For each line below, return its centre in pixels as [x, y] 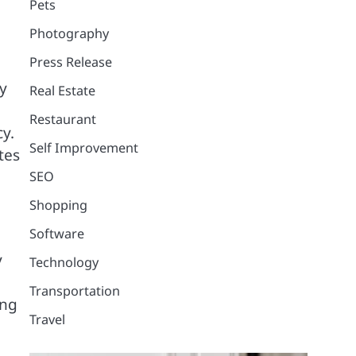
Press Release [70, 62]
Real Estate [62, 90]
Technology [64, 262]
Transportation [74, 290]
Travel [47, 319]
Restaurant [62, 119]
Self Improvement [83, 147]
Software [56, 233]
